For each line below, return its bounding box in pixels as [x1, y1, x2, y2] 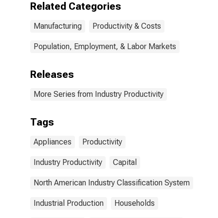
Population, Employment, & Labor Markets [34, 42, 176, 51]
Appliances [34, 137, 72, 146]
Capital [113, 158, 137, 167]
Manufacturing [34, 21, 82, 31]
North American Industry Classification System [34, 178, 190, 187]
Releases [30, 69, 74, 80]
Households [114, 199, 155, 208]
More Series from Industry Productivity [34, 90, 163, 99]
